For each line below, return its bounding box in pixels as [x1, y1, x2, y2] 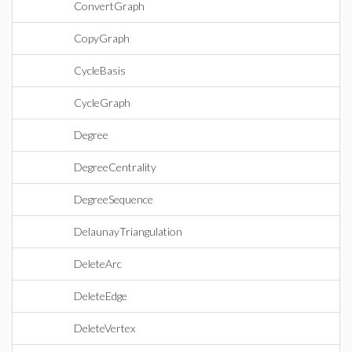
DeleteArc [74, 257, 122, 270]
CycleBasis [74, 64, 126, 77]
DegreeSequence [74, 192, 153, 206]
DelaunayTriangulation [74, 225, 182, 238]
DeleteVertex [74, 321, 135, 335]
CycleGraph [74, 96, 130, 109]
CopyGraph [74, 31, 130, 45]
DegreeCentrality [74, 160, 156, 174]
